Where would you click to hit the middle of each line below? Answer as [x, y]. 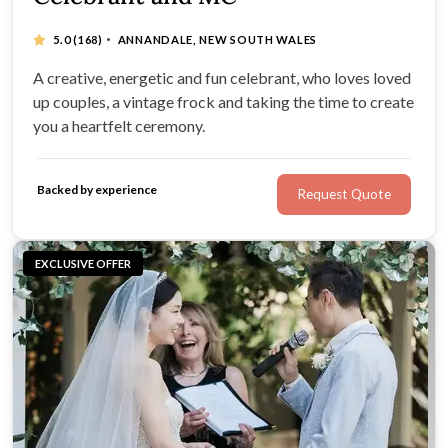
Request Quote [344, 194]
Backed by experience [97, 190]
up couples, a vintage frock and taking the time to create [223, 101]
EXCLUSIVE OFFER [83, 263]
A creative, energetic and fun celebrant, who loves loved [222, 77]
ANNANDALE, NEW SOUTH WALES [217, 39]
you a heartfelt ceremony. [119, 125]
